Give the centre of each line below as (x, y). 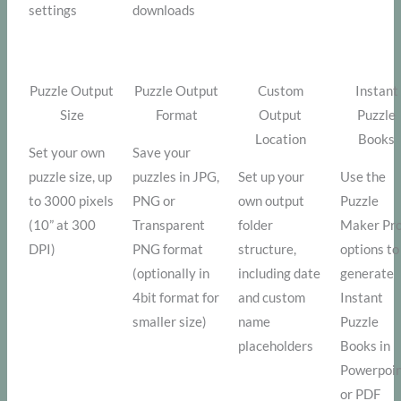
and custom (272, 298)
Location (280, 140)
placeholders (276, 346)
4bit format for (176, 298)
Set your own (67, 153)
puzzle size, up (71, 177)
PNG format (168, 250)
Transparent (169, 226)
